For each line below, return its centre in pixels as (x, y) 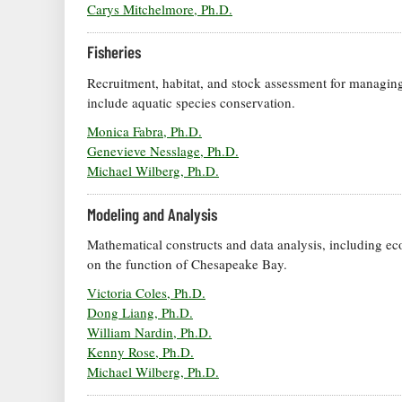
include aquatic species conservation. (191, 103)
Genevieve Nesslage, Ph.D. (163, 151)
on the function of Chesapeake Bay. (187, 264)
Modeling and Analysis (152, 214)
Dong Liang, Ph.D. (140, 313)
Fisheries (114, 52)
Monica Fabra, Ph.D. (144, 131)
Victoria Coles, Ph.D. (146, 293)
